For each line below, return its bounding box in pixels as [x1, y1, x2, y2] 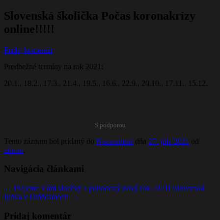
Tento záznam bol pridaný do [4, 137, 96, 145]
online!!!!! [4, 22, 55, 35]
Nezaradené [96, 137, 133, 145]
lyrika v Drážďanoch [4, 192, 70, 201]
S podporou [94, 121, 126, 129]
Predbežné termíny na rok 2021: [4, 62, 103, 71]
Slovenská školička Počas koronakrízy [4, 9, 195, 22]
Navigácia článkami [4, 164, 84, 174]
